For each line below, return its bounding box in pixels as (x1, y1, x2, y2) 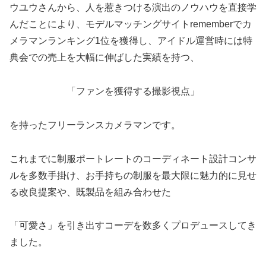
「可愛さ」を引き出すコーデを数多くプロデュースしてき (9, 220, 256, 231)
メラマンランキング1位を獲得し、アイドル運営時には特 (9, 36, 252, 46)
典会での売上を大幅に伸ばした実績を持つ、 (9, 52, 199, 63)
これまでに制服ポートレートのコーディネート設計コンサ (9, 153, 256, 164)
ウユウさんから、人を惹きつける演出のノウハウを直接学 (9, 2, 256, 13)
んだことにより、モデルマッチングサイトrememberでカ (9, 19, 252, 30)
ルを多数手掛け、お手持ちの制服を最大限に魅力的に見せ (9, 170, 256, 180)
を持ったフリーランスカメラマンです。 (9, 119, 180, 130)
